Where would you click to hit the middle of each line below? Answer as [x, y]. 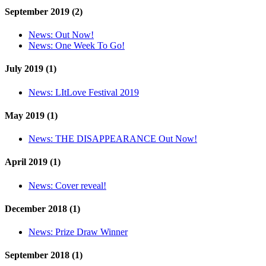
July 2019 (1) [31, 69]
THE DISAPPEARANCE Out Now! [126, 139]
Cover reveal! [81, 185]
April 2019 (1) [33, 162]
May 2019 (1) [31, 115]
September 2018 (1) [44, 255]
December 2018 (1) [42, 208]
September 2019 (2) [44, 11]
